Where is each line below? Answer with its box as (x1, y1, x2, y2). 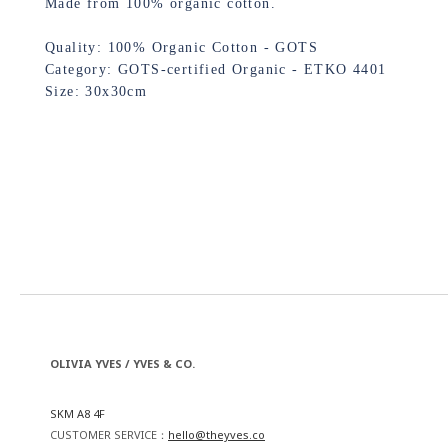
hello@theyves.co (168, 427, 265, 442)
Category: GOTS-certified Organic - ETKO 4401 (45, 62, 387, 77)
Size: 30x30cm (45, 84, 148, 99)
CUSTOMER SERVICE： (50, 427, 168, 442)
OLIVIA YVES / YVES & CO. (50, 356, 201, 371)
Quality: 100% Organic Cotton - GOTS (45, 40, 318, 55)
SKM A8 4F (50, 406, 105, 421)
